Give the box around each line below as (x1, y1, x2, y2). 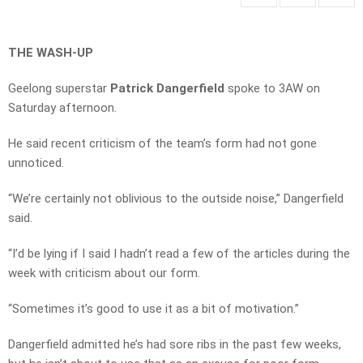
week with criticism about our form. (8, 266, 200, 281)
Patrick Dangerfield (110, 81, 224, 96)
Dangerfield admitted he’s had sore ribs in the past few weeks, (8, 337, 341, 352)
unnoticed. (8, 156, 64, 171)
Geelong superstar (8, 81, 110, 96)
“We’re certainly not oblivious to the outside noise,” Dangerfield (8, 191, 344, 207)
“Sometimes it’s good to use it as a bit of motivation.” (8, 301, 299, 317)
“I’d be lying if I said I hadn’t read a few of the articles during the (8, 246, 350, 262)
